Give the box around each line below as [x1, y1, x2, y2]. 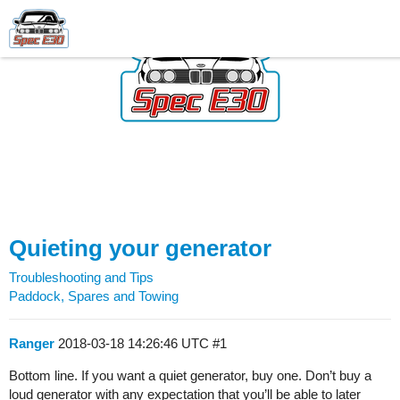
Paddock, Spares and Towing [9, 288, 179, 304]
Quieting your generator [9, 235, 271, 262]
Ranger [9, 336, 54, 351]
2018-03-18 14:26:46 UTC [58, 336, 212, 351]
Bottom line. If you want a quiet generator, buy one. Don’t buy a [9, 368, 371, 383]
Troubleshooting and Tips [9, 270, 154, 285]
